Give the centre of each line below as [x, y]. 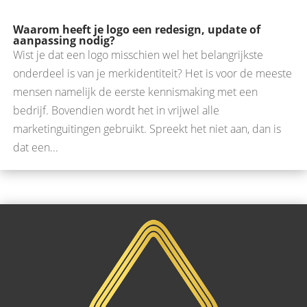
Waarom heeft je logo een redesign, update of [137, 29]
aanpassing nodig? [64, 40]
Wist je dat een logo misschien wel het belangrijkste [138, 54]
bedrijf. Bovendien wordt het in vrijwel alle [116, 110]
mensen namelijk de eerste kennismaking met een [135, 91]
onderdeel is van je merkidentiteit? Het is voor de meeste [152, 73]
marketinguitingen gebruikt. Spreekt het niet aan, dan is [147, 128]
